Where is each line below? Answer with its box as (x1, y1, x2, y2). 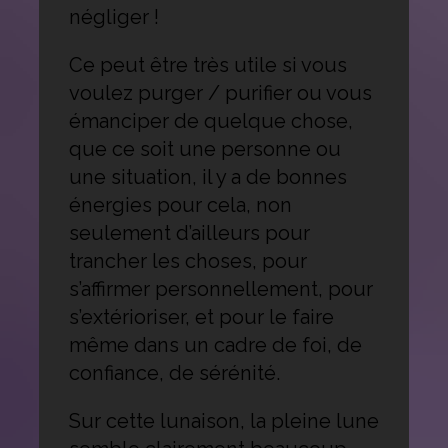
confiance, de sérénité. (68, 360, 280, 385)
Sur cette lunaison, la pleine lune (68, 408, 379, 433)
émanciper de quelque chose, (68, 108, 353, 133)
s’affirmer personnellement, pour (68, 276, 373, 301)
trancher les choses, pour (68, 248, 307, 273)
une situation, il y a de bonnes (68, 164, 347, 189)
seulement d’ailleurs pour (68, 220, 310, 245)
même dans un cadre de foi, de (68, 332, 362, 357)
